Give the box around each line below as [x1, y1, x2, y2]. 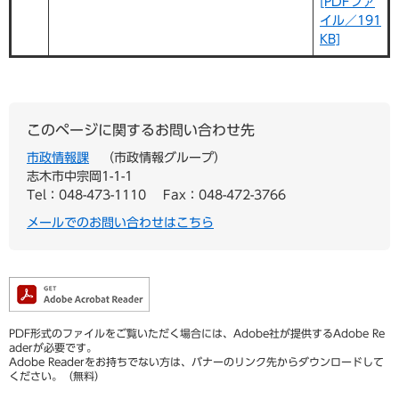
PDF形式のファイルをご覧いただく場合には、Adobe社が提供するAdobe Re [9, 328, 385, 339]
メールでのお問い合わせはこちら [27, 216, 214, 230]
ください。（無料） [9, 370, 105, 382]
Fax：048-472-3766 [163, 189, 286, 202]
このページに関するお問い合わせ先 [27, 123, 255, 138]
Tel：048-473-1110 [27, 189, 146, 202]
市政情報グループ [114, 151, 214, 165]
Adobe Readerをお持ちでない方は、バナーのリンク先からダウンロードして [9, 356, 384, 368]
